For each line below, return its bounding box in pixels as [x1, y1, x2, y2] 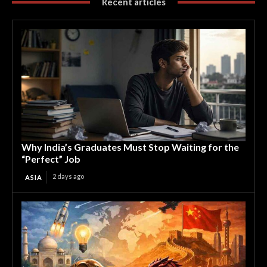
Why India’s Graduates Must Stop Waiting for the [21, 141, 239, 153]
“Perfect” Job [21, 153, 80, 164]
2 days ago [52, 172, 84, 180]
